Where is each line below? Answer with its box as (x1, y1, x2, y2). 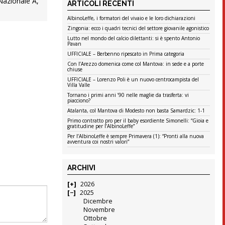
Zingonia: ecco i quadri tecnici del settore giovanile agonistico (67, 25, 209, 32)
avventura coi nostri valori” (67, 138, 130, 146)
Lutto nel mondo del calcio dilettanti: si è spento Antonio (67, 35, 200, 42)
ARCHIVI (67, 164, 96, 172)
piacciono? (67, 97, 91, 104)
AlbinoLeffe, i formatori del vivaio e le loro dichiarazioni (67, 15, 196, 22)
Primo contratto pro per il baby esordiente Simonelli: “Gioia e (67, 117, 209, 125)
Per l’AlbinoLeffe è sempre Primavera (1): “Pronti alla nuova (67, 133, 204, 140)
